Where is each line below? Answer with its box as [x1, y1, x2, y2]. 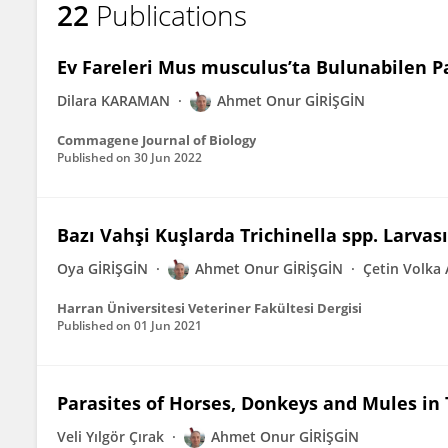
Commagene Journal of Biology [57, 131, 256, 149]
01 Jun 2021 [134, 317, 202, 334]
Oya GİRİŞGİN [57, 259, 148, 278]
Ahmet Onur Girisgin [72, 23, 206, 41]
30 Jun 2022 [134, 149, 202, 166]
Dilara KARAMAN [57, 91, 170, 110]
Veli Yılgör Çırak [57, 427, 164, 446]
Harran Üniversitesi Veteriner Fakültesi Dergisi [57, 299, 362, 317]
